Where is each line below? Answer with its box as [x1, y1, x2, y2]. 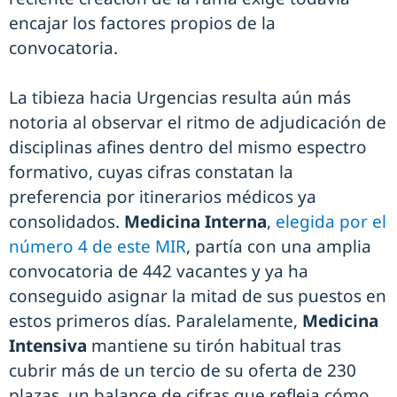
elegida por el [276, 209, 386, 233]
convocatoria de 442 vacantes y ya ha [9, 259, 308, 283]
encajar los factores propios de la [9, 11, 276, 35]
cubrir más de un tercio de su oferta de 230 [9, 358, 356, 382]
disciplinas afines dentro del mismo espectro [9, 135, 367, 159]
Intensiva [9, 333, 87, 357]
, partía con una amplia [186, 234, 371, 258]
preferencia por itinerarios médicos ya [9, 184, 316, 208]
